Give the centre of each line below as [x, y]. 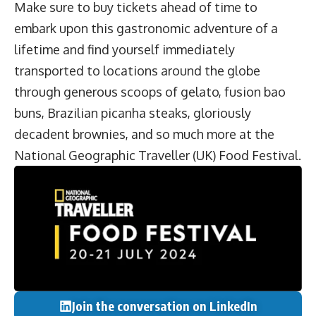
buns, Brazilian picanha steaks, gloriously [133, 113]
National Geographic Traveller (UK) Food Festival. [158, 155]
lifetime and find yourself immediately [124, 49]
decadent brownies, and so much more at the [144, 134]
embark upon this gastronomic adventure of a [146, 28]
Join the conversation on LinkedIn [164, 306]
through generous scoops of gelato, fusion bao [150, 91]
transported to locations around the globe [137, 70]
